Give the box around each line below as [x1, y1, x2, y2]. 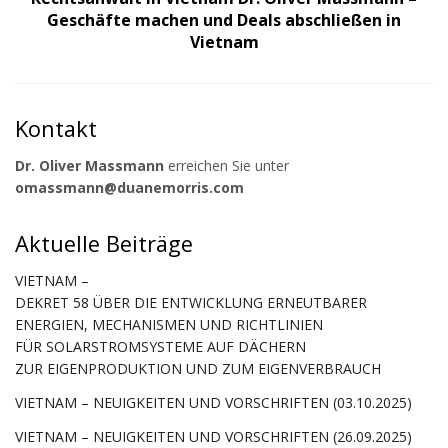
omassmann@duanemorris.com [15, 177, 244, 197]
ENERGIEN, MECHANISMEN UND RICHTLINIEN [15, 314, 323, 334]
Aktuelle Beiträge [15, 228, 193, 258]
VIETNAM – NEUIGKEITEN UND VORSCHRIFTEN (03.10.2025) [15, 392, 412, 412]
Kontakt [15, 113, 97, 143]
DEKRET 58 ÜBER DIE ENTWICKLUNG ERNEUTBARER [15, 292, 367, 312]
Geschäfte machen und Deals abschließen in [47, 8, 401, 31]
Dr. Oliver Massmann [15, 155, 164, 175]
